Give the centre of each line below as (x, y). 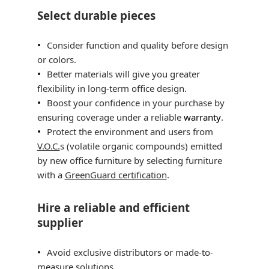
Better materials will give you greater (123, 74)
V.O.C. (48, 146)
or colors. (56, 59)
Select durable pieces (96, 15)
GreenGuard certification (116, 175)
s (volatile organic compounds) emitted (141, 146)
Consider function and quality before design (137, 45)
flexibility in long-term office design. (112, 88)
